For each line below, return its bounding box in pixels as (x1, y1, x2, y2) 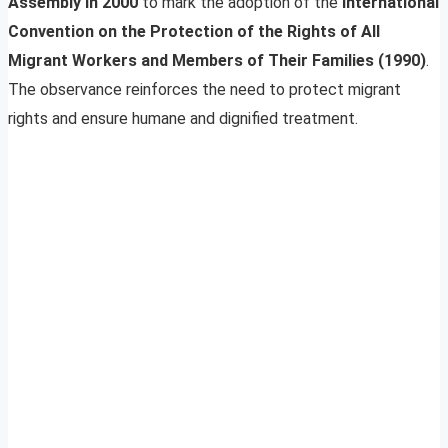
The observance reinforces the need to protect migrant (8, 80, 401, 99)
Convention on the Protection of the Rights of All (8, 22, 380, 41)
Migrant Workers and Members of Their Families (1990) (8, 51, 426, 70)
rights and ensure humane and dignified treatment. (8, 109, 358, 128)
